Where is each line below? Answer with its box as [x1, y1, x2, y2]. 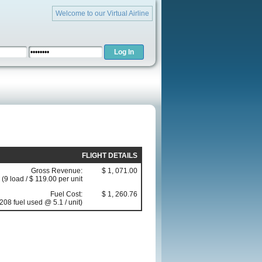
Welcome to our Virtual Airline [56, 9, 149, 18]
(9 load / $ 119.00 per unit [2, 175, 82, 184]
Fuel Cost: [50, 190, 82, 199]
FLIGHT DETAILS [82, 151, 137, 160]
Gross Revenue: [31, 167, 82, 175]
